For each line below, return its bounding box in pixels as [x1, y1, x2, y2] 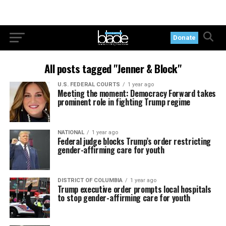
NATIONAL [57, 129, 84, 136]
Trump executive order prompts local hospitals [57, 183, 211, 195]
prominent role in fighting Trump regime [57, 96, 191, 108]
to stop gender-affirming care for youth [57, 192, 191, 204]
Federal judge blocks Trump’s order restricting [57, 135, 211, 147]
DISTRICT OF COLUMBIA [57, 177, 123, 184]
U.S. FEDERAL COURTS [57, 81, 120, 88]
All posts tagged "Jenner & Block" [44, 61, 182, 76]
